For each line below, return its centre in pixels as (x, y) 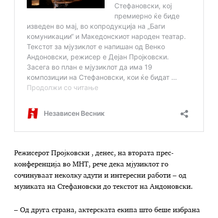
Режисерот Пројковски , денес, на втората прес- (94, 153)
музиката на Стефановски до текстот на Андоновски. (104, 187)
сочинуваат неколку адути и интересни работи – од (100, 175)
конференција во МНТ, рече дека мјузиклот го (91, 164)
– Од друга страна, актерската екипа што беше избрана (107, 210)
